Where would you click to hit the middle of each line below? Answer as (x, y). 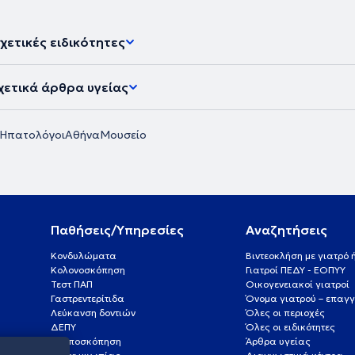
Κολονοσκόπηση (88, 269)
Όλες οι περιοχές (286, 312)
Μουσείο (123, 134)
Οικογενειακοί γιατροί (298, 284)
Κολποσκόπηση (86, 341)
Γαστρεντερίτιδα (87, 298)
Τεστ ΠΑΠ (71, 284)
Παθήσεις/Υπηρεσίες (117, 229)
